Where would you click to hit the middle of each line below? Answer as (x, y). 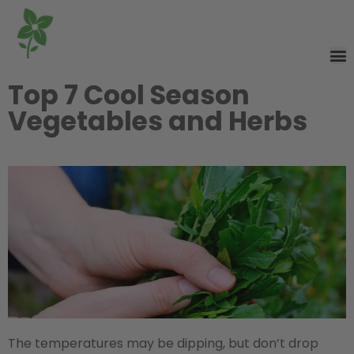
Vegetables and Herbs (158, 121)
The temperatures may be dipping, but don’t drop (163, 343)
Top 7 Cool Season (129, 95)
